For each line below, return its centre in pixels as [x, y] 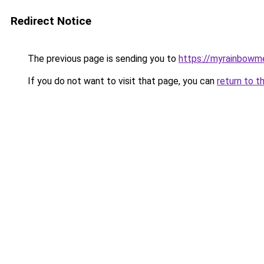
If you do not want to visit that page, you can [121, 81]
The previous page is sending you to [102, 59]
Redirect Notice [51, 21]
